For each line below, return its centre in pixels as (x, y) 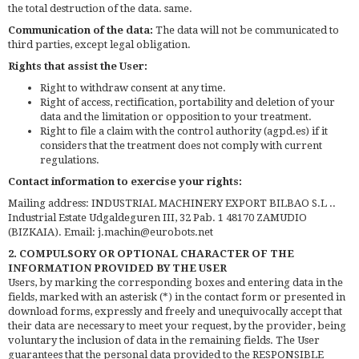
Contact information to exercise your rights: (125, 181)
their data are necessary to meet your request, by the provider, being (177, 325)
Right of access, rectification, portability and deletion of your (188, 102)
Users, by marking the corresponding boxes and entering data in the (175, 282)
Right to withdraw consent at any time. (133, 87)
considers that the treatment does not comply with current (181, 145)
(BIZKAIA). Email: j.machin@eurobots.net (111, 232)
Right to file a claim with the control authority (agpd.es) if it (184, 131)
